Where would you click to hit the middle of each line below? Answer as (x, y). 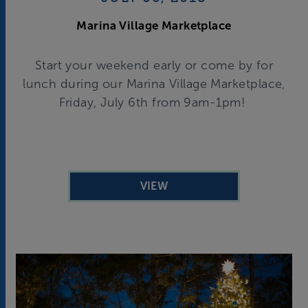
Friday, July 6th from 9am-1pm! (154, 102)
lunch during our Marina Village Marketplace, (154, 84)
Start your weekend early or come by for (154, 65)
